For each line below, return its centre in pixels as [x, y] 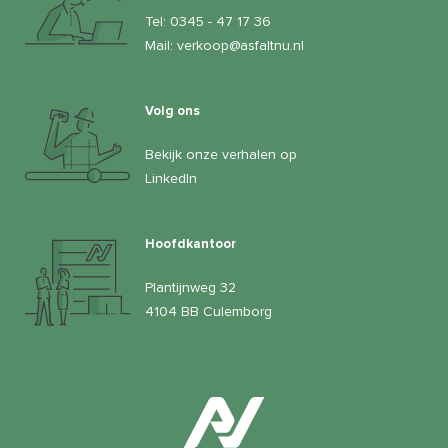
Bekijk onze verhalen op [221, 154]
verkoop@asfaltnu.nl [240, 45]
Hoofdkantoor [190, 243]
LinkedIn [171, 178]
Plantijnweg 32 [190, 287]
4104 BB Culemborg [208, 311]
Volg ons [172, 110]
